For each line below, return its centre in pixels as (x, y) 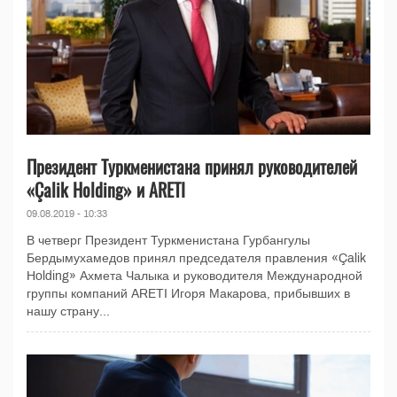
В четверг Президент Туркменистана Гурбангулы (168, 240)
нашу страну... (68, 311)
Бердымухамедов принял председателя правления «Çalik (196, 258)
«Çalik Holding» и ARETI (106, 189)
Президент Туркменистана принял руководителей (192, 166)
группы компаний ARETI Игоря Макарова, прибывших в (188, 293)
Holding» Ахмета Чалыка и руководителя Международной (195, 276)
